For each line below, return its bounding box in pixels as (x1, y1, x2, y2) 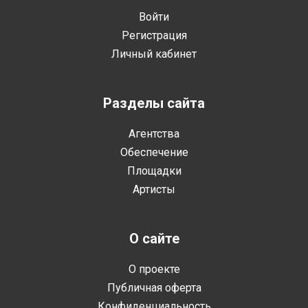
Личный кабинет (111, 47, 197, 60)
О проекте (128, 263, 180, 276)
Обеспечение (120, 146, 188, 159)
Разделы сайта (103, 95, 205, 111)
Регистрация (121, 29, 187, 42)
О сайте (129, 230, 179, 247)
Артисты (133, 183, 175, 196)
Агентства (129, 127, 179, 140)
